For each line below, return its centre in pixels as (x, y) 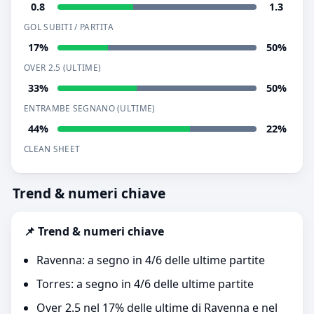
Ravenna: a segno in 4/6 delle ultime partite (151, 260)
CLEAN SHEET (52, 149)
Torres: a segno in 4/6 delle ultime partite (145, 284)
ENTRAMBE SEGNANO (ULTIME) (90, 108)
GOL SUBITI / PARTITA (69, 27)
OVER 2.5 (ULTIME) (63, 67)
